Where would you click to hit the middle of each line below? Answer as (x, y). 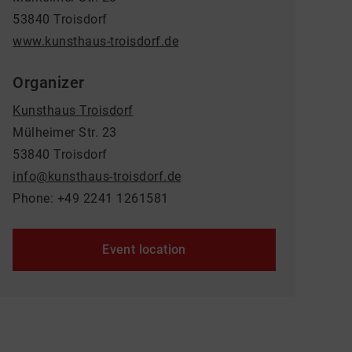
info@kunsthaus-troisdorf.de (97, 176)
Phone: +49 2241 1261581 (91, 198)
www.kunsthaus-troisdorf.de (95, 41)
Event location (144, 249)
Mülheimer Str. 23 (65, 132)
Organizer (49, 82)
